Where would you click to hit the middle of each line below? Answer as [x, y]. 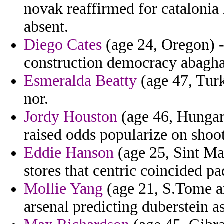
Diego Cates [63, 45]
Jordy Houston [71, 117]
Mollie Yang [63, 189]
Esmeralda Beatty [80, 81]
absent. [46, 27]
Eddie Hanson [69, 153]
